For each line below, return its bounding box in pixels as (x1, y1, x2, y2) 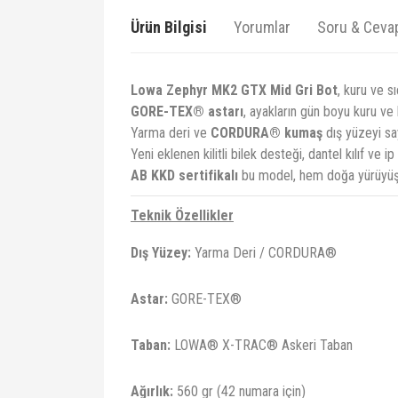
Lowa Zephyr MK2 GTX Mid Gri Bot (131, 82, 338, 99)
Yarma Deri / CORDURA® (191, 244, 337, 261)
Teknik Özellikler (131, 207, 234, 224)
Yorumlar (234, 18, 291, 36)
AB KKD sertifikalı (131, 167, 238, 184)
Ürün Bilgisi (131, 18, 207, 36)
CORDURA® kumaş (211, 124, 322, 141)
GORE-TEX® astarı (131, 103, 243, 120)
